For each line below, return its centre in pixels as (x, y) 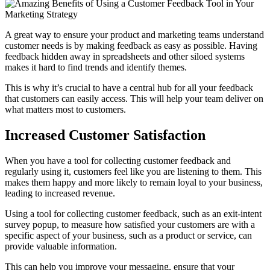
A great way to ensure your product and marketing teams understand (134, 34)
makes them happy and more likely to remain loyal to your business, (134, 182)
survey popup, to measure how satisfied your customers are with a (130, 224)
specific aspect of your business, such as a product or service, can (128, 235)
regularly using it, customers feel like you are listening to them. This (133, 171)
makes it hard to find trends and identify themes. (96, 67)
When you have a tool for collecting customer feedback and (118, 160)
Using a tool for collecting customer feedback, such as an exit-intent (133, 213)
